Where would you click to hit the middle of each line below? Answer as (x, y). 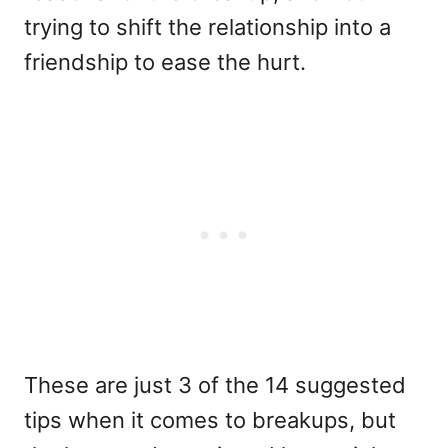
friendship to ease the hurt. (165, 62)
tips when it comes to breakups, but (210, 420)
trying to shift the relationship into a (207, 27)
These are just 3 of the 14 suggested (215, 385)
